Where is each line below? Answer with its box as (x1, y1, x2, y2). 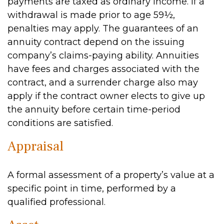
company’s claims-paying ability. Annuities (7, 50, 199, 61)
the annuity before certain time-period (7, 104, 180, 115)
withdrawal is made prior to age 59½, (7, 9, 175, 20)
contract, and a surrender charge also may (7, 77, 198, 88)
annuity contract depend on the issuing (7, 36, 184, 47)
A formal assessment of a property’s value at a (7, 169, 214, 180)
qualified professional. (7, 196, 105, 207)
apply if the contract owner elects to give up (7, 90, 205, 101)
